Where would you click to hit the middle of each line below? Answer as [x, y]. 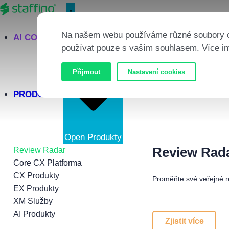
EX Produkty [36, 188]
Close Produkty [93, 52]
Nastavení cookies [156, 72]
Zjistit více [184, 221]
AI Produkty [34, 214]
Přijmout [86, 72]
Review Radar [39, 150]
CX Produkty [36, 175]
